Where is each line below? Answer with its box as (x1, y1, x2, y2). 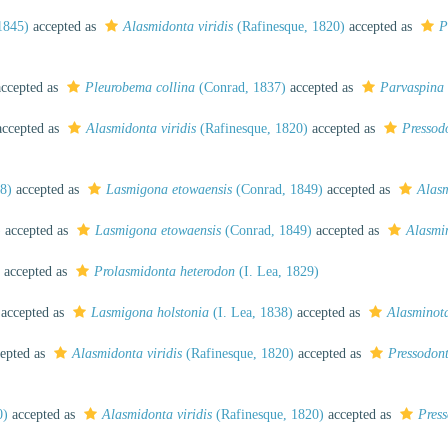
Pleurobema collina (85, 80, 195, 95)
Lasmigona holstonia (91, 305, 209, 320)
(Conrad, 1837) (195, 80, 286, 95)
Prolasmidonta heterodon (94, 264, 235, 279)
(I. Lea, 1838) (209, 305, 293, 320)
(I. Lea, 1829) (235, 264, 319, 279)
